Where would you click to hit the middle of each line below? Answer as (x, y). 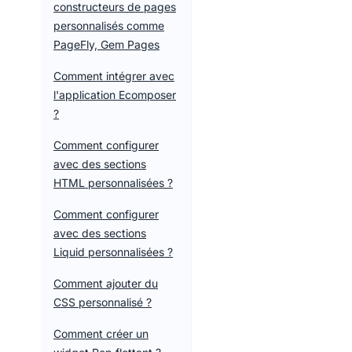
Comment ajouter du (106, 283)
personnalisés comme (109, 26)
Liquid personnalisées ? (113, 252)
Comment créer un (101, 334)
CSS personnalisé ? (103, 302)
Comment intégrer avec (114, 76)
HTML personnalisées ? (113, 183)
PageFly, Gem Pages (106, 44)
